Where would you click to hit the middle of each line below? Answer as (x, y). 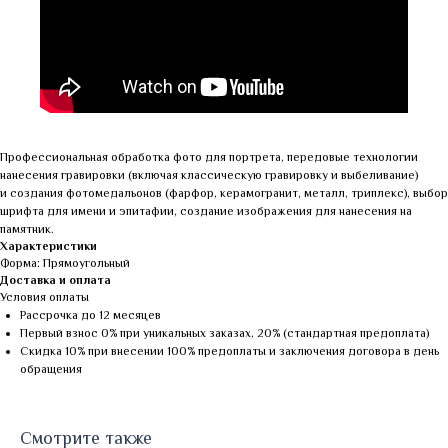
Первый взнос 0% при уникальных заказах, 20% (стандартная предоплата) (224, 333)
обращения (51, 369)
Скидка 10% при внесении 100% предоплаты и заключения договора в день (229, 351)
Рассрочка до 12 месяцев (90, 315)
